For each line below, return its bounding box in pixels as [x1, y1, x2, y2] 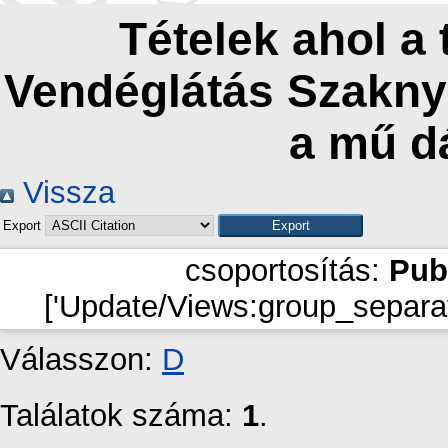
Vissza [14, 175, 115, 210]
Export [3, 218, 45, 233]
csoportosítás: [185, 253, 389, 288]
